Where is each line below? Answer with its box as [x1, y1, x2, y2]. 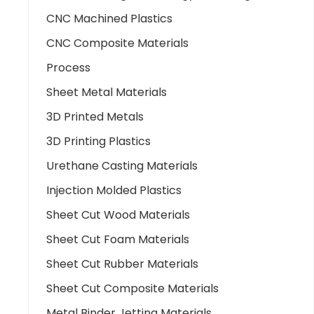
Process [46, 59, 90, 76]
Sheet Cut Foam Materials [46, 231, 189, 247]
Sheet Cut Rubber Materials [46, 255, 198, 272]
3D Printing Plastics [46, 132, 151, 149]
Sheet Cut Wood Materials [46, 206, 190, 223]
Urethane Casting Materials [46, 157, 198, 174]
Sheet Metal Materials [46, 83, 167, 100]
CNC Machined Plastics [46, 10, 172, 27]
